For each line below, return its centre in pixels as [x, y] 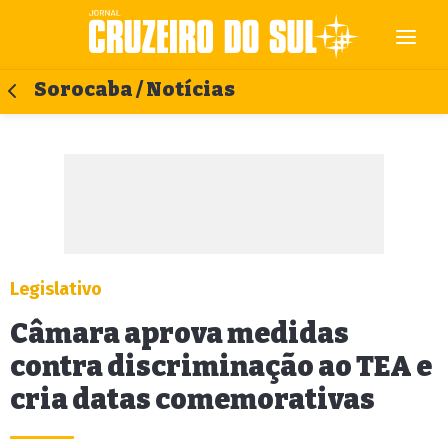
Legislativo [56, 289]
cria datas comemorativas [192, 399]
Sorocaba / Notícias [134, 89]
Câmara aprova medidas [179, 333]
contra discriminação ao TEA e [221, 366]
